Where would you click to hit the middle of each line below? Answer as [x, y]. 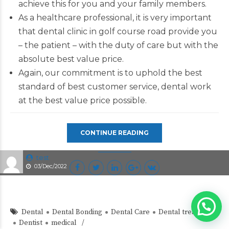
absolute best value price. [71, 59]
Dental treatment [187, 212]
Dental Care [130, 212]
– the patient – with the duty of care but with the [118, 45]
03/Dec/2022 [51, 166]
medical [64, 223]
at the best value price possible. [82, 100]
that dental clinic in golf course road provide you [118, 31]
